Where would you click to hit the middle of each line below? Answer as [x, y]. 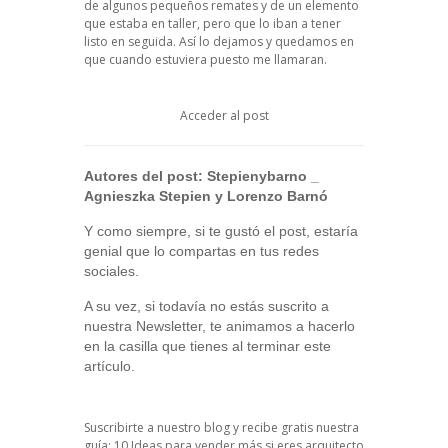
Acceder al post [224, 115]
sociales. [111, 270]
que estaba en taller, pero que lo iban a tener [212, 23]
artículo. [109, 365]
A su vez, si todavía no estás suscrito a [206, 305]
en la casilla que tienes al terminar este [207, 345]
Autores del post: [145, 175]
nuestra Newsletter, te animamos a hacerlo [219, 325]
